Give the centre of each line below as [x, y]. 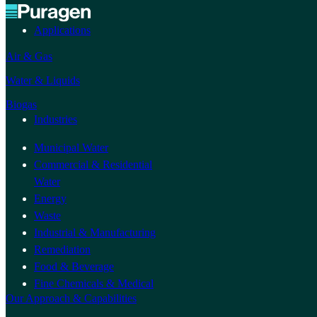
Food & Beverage [74, 267]
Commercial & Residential [93, 165]
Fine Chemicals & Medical [94, 284]
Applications [62, 30]
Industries [56, 120]
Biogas [21, 105]
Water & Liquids [43, 81]
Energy [50, 199]
